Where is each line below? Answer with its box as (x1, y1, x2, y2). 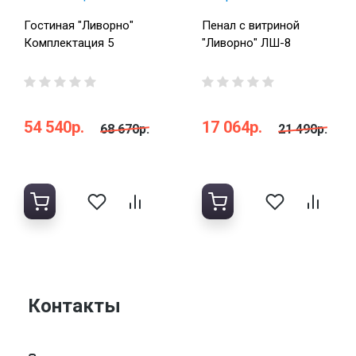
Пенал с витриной (202, 18, 300, 33)
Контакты (28, 295, 121, 318)
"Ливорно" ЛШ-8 (202, 36, 291, 51)
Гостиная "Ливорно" (24, 18, 133, 33)
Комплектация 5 (24, 36, 114, 51)
